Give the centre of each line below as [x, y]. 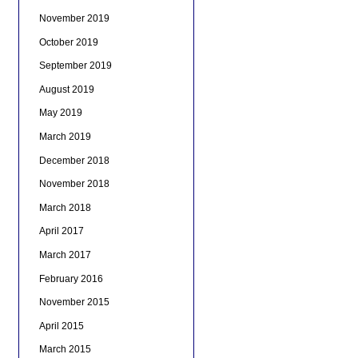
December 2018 [74, 160]
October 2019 [68, 42]
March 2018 [65, 207]
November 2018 [74, 184]
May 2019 [60, 113]
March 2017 [65, 255]
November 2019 [74, 19]
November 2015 [74, 302]
